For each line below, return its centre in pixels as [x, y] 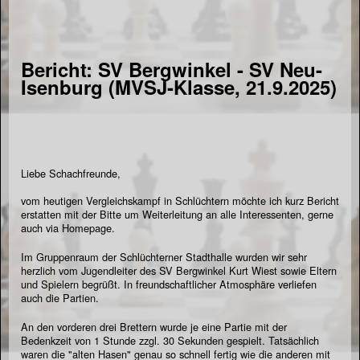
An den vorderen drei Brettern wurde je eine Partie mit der [154, 326]
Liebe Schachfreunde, [71, 173]
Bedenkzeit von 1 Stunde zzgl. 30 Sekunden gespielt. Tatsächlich [170, 340]
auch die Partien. [60, 297]
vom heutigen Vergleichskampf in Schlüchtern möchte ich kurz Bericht [180, 200]
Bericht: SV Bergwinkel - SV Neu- [172, 69]
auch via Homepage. [68, 227]
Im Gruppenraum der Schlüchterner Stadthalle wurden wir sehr [164, 256]
